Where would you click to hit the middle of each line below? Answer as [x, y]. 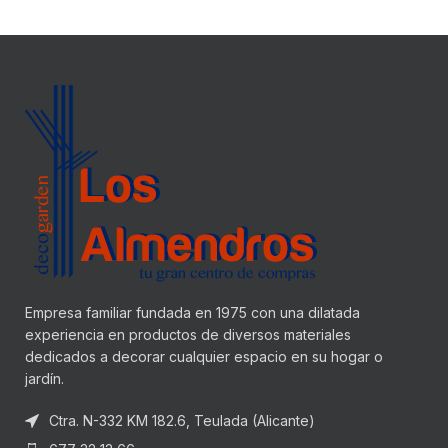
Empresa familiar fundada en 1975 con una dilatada [192, 312]
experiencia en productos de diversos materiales [188, 334]
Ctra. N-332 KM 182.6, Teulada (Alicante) [182, 420]
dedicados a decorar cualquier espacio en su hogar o [204, 356]
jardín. [44, 378]
